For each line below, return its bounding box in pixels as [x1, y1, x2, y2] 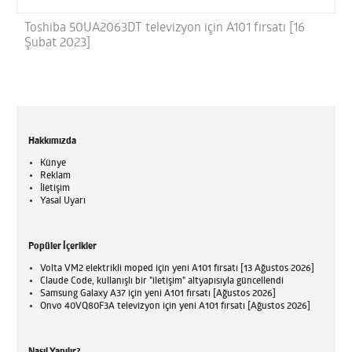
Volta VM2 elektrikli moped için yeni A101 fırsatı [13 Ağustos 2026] [40, 264, 315, 274]
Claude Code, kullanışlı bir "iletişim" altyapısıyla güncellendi [40, 277, 284, 287]
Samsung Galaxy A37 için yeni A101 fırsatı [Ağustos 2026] [40, 289, 277, 299]
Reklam [40, 171, 71, 181]
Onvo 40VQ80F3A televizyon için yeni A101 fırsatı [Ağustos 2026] [40, 302, 311, 312]
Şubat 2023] [24, 37, 91, 50]
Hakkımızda [28, 137, 77, 147]
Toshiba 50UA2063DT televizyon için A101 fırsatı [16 [24, 22, 306, 35]
